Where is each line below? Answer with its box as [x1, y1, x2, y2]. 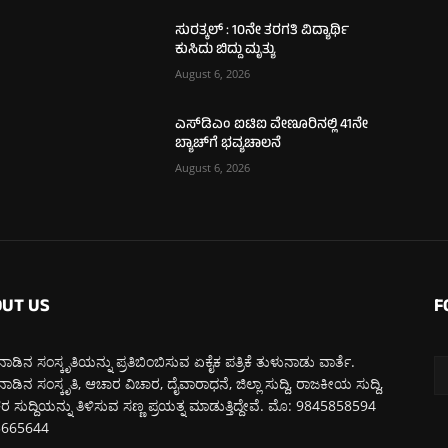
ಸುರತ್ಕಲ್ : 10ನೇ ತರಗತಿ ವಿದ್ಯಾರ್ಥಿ [175, 19, 350, 43]
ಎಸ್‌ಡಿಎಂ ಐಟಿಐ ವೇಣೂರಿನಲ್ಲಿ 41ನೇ [175, 113, 369, 137]
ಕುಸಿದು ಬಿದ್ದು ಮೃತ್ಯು [175, 38, 276, 62]
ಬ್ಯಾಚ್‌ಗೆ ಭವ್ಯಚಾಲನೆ [175, 132, 282, 156]
